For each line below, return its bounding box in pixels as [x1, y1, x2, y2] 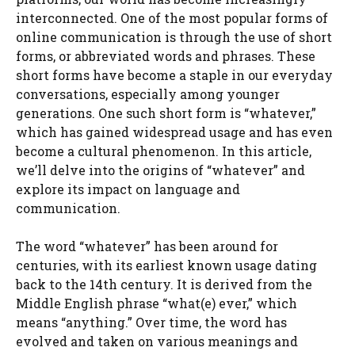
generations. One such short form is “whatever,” [16, 105, 316, 121]
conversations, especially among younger [16, 86, 280, 102]
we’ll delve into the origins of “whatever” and [16, 162, 305, 178]
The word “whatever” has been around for [16, 238, 278, 254]
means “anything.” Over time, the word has [16, 314, 287, 330]
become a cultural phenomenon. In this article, [16, 143, 311, 159]
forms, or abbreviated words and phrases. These [16, 48, 315, 64]
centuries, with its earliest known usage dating [16, 257, 317, 273]
